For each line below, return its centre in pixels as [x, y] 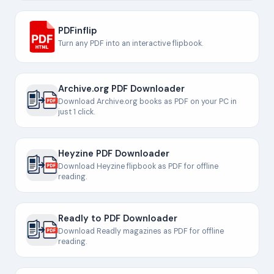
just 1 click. [76, 112]
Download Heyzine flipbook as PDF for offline [138, 166]
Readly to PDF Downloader [118, 218]
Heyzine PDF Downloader [114, 154]
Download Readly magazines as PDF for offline [141, 231]
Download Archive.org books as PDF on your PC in [147, 102]
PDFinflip [78, 30]
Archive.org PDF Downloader [121, 89]
